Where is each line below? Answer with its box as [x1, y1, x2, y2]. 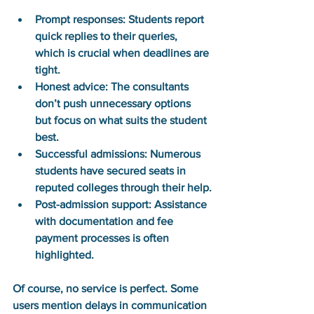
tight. [35, 63, 60, 76]
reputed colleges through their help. [35, 181, 212, 193]
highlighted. [35, 248, 94, 261]
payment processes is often [35, 231, 172, 244]
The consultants [108, 80, 191, 93]
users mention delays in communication [13, 299, 210, 311]
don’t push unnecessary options [35, 97, 193, 109]
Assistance [151, 198, 210, 210]
